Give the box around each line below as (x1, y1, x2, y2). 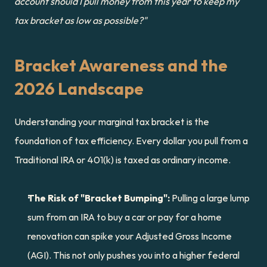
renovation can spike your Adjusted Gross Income (27, 230, 232, 242)
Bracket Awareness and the (14, 55, 228, 76)
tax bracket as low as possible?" (14, 14, 147, 26)
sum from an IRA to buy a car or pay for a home (27, 211, 222, 223)
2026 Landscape (14, 78, 144, 99)
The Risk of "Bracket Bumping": (27, 192, 170, 204)
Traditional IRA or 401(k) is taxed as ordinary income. (14, 154, 231, 166)
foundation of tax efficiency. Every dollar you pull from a (14, 135, 248, 147)
